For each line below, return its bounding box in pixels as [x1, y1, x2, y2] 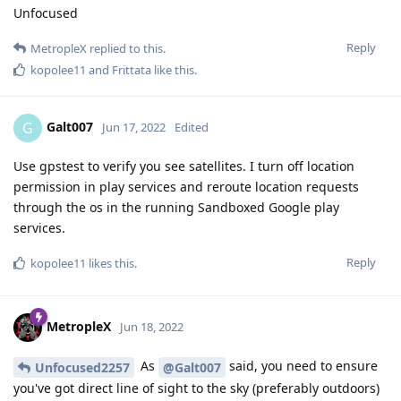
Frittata [112, 61, 151, 78]
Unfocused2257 [35, 358, 130, 376]
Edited [175, 118, 209, 135]
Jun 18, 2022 [120, 318, 183, 335]
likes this [86, 254, 134, 271]
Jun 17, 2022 [102, 118, 166, 135]
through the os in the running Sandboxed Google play [13, 198, 339, 216]
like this [151, 61, 194, 78]
